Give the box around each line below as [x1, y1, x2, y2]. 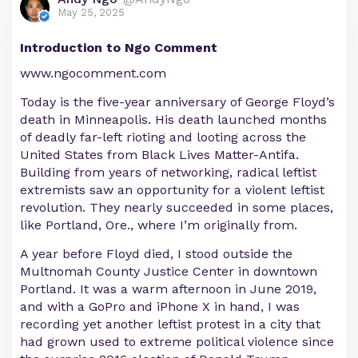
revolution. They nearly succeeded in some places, [20, 199, 333, 215]
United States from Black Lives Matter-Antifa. [20, 146, 299, 162]
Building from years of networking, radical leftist [20, 164, 316, 180]
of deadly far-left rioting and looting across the [20, 129, 306, 145]
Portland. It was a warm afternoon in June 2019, [20, 280, 316, 296]
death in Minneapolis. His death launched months [20, 111, 327, 127]
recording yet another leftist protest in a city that [20, 316, 320, 332]
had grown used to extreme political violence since [20, 333, 334, 349]
